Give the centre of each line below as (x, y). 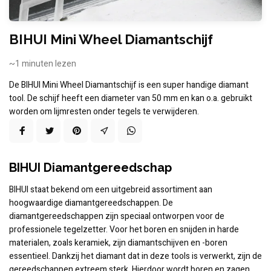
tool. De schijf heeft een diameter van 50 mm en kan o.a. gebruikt (131, 99)
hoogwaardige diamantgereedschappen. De (91, 203)
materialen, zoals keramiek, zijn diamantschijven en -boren (118, 243)
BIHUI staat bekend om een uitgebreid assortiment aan (111, 190)
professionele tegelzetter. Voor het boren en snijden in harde (124, 230)
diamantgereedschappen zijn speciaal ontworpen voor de (117, 217)
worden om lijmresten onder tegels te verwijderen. (104, 112)
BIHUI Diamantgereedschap (90, 168)
